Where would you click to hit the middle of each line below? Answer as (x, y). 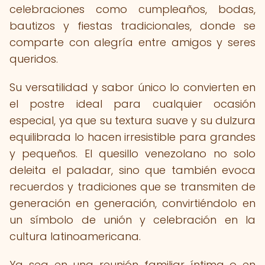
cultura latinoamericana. (75, 236)
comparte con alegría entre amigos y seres (132, 42)
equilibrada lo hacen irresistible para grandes (132, 137)
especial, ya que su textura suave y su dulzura (132, 120)
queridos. (34, 59)
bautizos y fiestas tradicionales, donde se (132, 26)
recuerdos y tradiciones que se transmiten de (132, 187)
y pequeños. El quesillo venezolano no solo (132, 153)
